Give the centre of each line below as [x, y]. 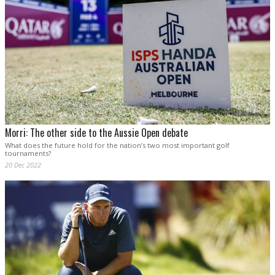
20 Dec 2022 [23, 165]
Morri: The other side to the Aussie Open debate [96, 132]
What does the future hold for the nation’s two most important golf [117, 145]
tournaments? [28, 153]
